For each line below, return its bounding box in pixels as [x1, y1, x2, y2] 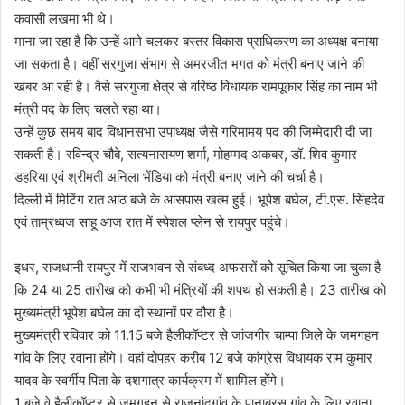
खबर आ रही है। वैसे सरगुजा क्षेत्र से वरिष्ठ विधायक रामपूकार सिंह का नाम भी [14, 78, 377, 95]
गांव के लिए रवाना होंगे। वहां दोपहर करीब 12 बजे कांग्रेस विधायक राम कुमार [14, 349, 372, 366]
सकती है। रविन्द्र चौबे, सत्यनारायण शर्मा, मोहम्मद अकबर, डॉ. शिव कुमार [14, 146, 357, 163]
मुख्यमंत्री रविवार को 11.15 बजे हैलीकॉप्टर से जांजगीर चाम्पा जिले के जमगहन [14, 326, 379, 344]
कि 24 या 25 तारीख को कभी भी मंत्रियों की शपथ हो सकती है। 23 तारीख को [14, 281, 386, 298]
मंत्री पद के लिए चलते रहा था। [14, 100, 162, 118]
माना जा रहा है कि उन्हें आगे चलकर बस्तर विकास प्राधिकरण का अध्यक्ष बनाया [14, 33, 378, 50]
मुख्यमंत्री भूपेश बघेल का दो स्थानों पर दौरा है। [14, 304, 234, 321]
